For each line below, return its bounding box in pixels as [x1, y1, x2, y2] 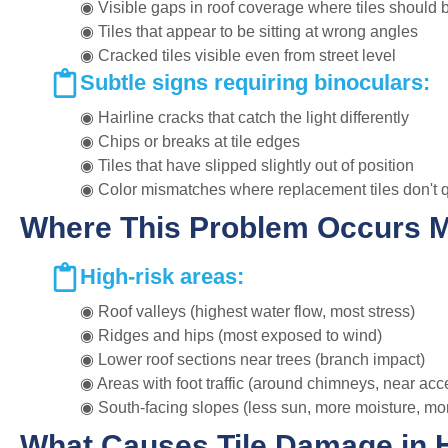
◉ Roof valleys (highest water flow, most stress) [80, 302, 415, 320]
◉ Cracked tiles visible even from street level [80, 46, 396, 64]
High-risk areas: [80, 263, 244, 289]
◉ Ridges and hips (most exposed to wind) [80, 326, 382, 344]
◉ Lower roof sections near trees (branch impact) [80, 350, 425, 368]
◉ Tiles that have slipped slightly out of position [80, 156, 414, 174]
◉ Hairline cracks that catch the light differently [80, 108, 409, 126]
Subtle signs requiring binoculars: [80, 69, 430, 95]
